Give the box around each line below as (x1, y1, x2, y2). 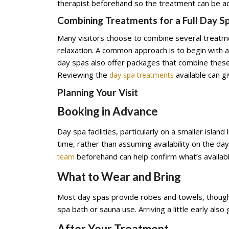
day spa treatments (109, 70, 174, 80)
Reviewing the (57, 70, 109, 80)
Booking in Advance (57, 104, 158, 118)
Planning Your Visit (57, 86, 138, 98)
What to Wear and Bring (57, 170, 181, 184)
